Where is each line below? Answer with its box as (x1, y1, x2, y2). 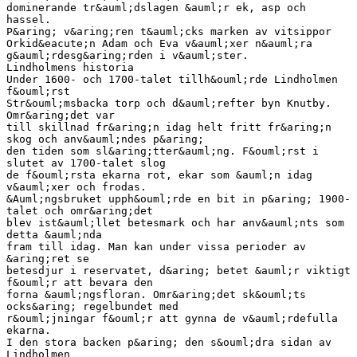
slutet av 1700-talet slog (6, 156, 166, 169)
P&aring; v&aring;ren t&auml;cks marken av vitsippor (6, 25, 331, 37)
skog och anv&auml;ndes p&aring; (6, 132, 204, 145)
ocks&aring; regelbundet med (6, 300, 178, 312)
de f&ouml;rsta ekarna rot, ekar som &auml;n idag (6, 168, 312, 181)
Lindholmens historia (6, 61, 134, 73)
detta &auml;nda (6, 228, 102, 241)
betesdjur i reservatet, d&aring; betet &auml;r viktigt (6, 264, 351, 277)
